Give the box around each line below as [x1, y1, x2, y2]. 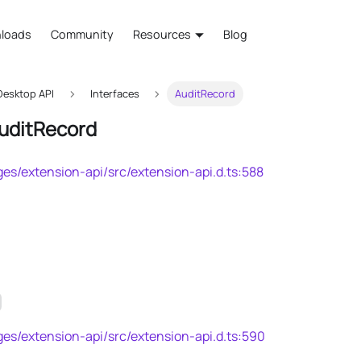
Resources [133, 27, 192, 42]
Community [51, 27, 114, 42]
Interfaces [89, 86, 139, 102]
